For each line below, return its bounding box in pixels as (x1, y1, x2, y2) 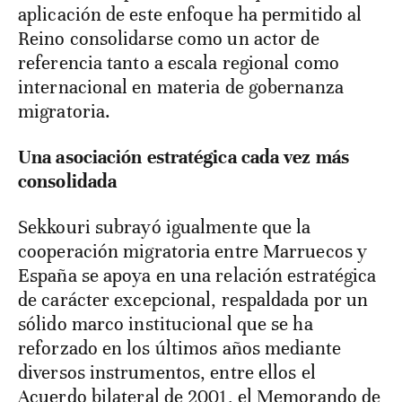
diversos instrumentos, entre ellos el (18, 361, 316, 385)
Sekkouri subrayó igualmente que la (18, 215, 311, 240)
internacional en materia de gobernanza (18, 75, 344, 100)
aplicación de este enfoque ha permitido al (18, 3, 363, 27)
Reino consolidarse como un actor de (18, 27, 320, 51)
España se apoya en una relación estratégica (18, 264, 377, 288)
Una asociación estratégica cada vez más (18, 145, 349, 170)
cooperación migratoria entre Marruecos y (18, 240, 368, 264)
